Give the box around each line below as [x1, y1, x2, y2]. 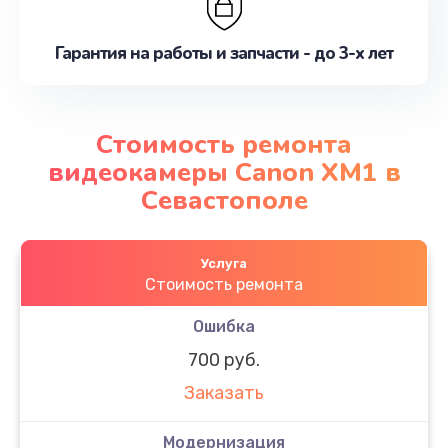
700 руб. [188, 348, 260, 371]
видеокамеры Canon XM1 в [47, 154, 401, 190]
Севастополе [140, 182, 308, 218]
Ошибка [193, 316, 255, 336]
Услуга [201, 255, 247, 271]
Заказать [184, 382, 264, 405]
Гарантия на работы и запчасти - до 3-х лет [55, 42, 393, 65]
